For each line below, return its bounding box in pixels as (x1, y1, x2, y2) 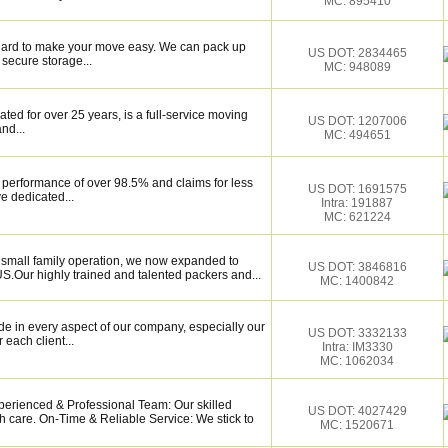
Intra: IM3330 (321, 340, 393, 354)
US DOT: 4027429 (307, 404, 407, 418)
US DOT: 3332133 (307, 326, 407, 340)
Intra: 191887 (321, 196, 393, 210)
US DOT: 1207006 (307, 114, 407, 128)
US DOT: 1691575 (307, 182, 407, 196)
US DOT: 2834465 (307, 46, 407, 60)
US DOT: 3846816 (307, 260, 407, 274)
